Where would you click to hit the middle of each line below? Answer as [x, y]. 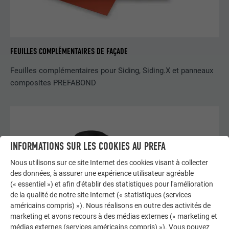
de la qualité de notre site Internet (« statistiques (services [101, 195]
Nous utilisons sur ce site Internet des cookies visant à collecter [109, 163]
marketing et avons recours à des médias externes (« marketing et [114, 216]
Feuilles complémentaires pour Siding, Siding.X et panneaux [112, 70]
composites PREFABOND [53, 83]
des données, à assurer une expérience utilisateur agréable [102, 174]
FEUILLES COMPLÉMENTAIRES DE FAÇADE [69, 52]
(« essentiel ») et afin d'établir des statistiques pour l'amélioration [112, 184]
